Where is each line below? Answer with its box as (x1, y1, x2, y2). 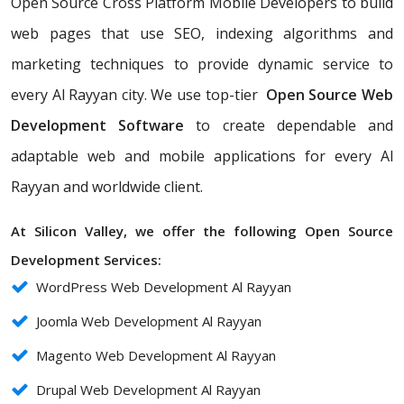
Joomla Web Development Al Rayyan (36, 312, 262, 331)
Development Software (11, 115, 185, 136)
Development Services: (11, 251, 161, 270)
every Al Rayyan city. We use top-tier (11, 85, 266, 106)
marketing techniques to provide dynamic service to (11, 54, 393, 75)
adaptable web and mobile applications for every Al (11, 146, 393, 167)
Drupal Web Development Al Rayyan (36, 381, 261, 399)
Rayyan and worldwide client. (11, 177, 203, 197)
